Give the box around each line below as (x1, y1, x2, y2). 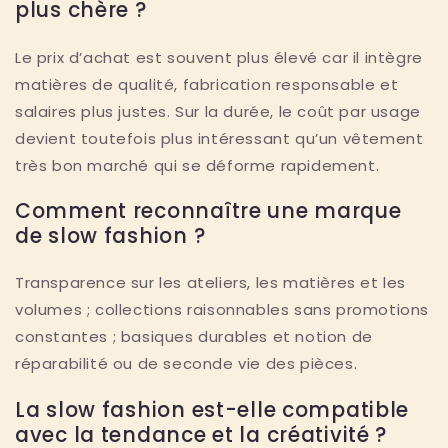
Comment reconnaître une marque (15, 197, 402, 226)
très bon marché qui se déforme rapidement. (15, 154, 380, 176)
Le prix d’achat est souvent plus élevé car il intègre (15, 46, 423, 68)
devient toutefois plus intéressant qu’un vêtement (15, 127, 424, 149)
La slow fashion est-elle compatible (15, 395, 410, 424)
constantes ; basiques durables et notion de (15, 326, 373, 348)
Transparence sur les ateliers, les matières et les (15, 272, 407, 294)
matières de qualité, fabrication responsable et (15, 73, 399, 95)
